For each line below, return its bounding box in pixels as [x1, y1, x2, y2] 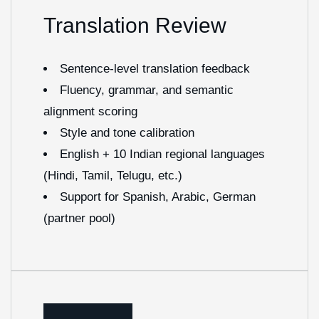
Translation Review [43, 14, 226, 37]
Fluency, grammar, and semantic [60, 83, 234, 97]
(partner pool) [43, 211, 115, 225]
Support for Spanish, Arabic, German [60, 190, 256, 204]
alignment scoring [43, 105, 137, 118]
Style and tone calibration [60, 126, 194, 140]
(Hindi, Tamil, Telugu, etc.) [43, 169, 182, 182]
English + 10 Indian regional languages [60, 147, 265, 161]
